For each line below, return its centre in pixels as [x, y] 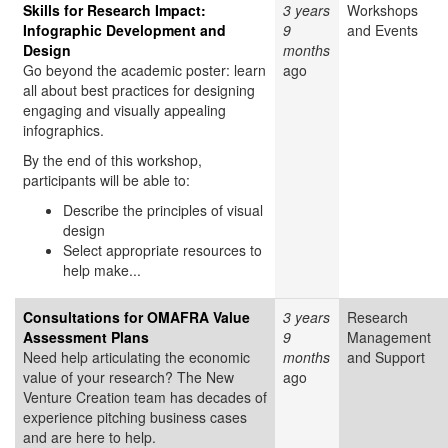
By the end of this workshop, [112, 160]
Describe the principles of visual [163, 210]
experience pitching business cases [135, 417]
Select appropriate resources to [162, 250]
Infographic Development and [124, 30]
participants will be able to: [106, 180]
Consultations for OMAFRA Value [136, 317]
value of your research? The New [128, 377]
